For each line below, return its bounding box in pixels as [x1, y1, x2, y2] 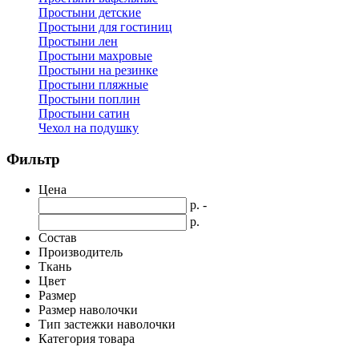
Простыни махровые [38, 49, 152, 63]
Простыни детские [38, 6, 141, 19]
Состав [38, 231, 77, 245]
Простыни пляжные [38, 78, 148, 91]
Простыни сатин [38, 107, 130, 120]
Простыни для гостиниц [38, 20, 172, 34]
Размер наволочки [38, 303, 138, 317]
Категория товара [38, 332, 135, 346]
